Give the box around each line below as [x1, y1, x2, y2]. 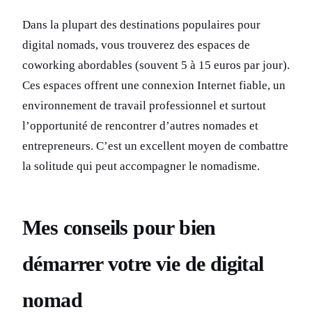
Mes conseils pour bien [22, 216, 216, 240]
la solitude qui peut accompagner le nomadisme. [22, 159, 260, 173]
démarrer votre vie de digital [22, 252, 264, 276]
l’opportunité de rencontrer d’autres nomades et [22, 119, 258, 133]
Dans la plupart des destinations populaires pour [22, 18, 260, 32]
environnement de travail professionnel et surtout [22, 99, 266, 113]
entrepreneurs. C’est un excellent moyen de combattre [22, 139, 288, 153]
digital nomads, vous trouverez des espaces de [22, 38, 250, 52]
